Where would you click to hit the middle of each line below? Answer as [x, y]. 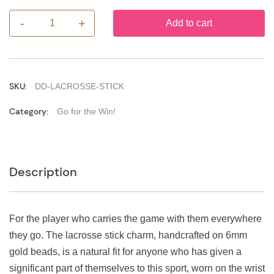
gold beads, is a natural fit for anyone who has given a [125, 251]
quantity [26, 51]
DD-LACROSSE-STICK [79, 86]
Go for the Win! [86, 111]
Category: [30, 111]
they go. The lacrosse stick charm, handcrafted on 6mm [128, 235]
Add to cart [189, 23]
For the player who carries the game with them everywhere [135, 218]
